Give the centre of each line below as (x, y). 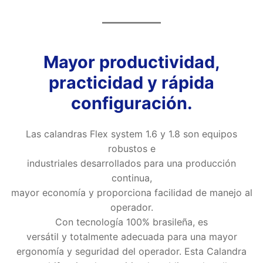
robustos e (131, 149)
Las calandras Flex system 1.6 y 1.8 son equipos (131, 134)
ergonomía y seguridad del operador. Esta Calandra (131, 252)
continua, (131, 178)
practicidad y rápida (131, 83)
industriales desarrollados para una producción (131, 163)
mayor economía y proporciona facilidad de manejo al (131, 193)
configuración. (131, 103)
